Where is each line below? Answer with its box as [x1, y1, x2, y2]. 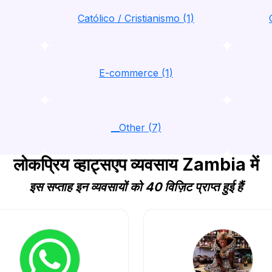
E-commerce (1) [99, 67, 173, 79]
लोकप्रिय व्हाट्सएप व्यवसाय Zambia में [13, 154, 259, 175]
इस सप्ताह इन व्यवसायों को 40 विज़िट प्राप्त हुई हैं [29, 180, 243, 194]
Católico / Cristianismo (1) [78, 12, 194, 24]
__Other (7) [110, 121, 161, 134]
